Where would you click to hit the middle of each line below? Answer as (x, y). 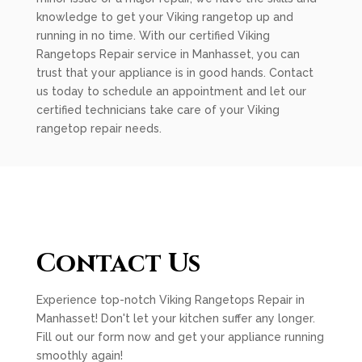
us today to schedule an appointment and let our (171, 91)
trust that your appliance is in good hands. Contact (175, 73)
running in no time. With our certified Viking (153, 36)
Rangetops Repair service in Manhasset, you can (168, 54)
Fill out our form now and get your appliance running (180, 337)
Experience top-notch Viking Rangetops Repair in (170, 300)
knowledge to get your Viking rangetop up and (164, 17)
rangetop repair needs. (99, 128)
